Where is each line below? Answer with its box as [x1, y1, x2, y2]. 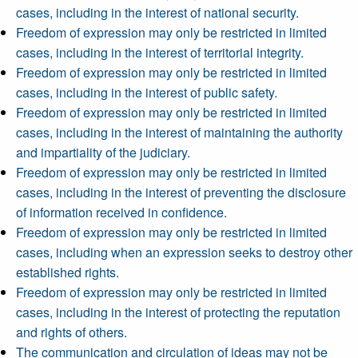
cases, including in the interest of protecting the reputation [16, 303, 340, 321]
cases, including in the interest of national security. [16, 3, 299, 22]
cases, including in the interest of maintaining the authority [16, 123, 343, 141]
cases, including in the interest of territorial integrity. [16, 43, 304, 62]
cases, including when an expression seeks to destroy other [16, 243, 352, 261]
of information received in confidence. [16, 203, 227, 221]
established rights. [16, 263, 119, 281]
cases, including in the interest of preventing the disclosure [16, 183, 346, 201]
